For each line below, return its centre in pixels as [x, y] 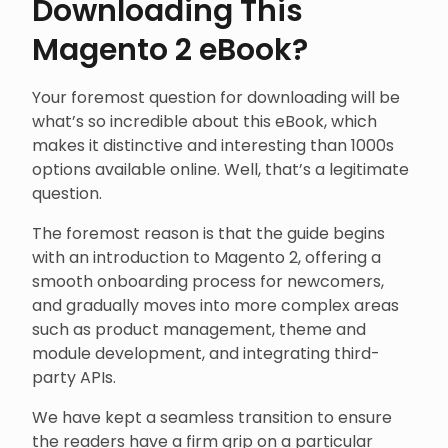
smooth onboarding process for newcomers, [208, 282]
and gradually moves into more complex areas [215, 306]
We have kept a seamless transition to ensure [212, 418]
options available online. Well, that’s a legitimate [220, 170]
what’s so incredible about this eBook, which [204, 122]
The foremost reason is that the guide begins [208, 234]
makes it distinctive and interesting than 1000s [213, 146]
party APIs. [74, 378]
